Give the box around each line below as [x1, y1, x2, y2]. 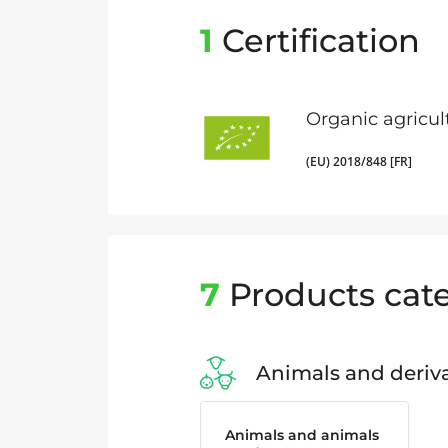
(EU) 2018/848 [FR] [306, 152, 412, 170]
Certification [213, 21, 420, 60]
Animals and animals [225, 426, 379, 444]
